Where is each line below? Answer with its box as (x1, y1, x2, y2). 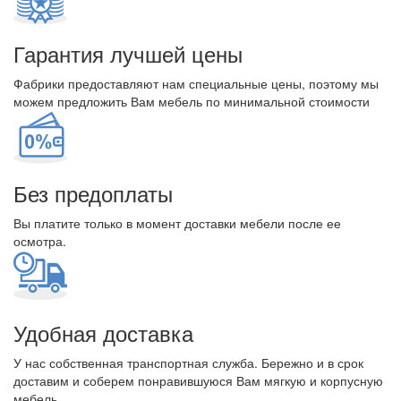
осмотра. (13, 232, 66, 250)
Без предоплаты (13, 177, 173, 209)
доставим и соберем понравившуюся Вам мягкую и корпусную (13, 371, 383, 389)
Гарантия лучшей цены (13, 38, 243, 69)
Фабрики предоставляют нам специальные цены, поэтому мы (13, 74, 379, 92)
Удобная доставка (13, 317, 193, 348)
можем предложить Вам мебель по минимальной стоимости (13, 92, 370, 110)
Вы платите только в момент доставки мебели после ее (13, 214, 341, 232)
